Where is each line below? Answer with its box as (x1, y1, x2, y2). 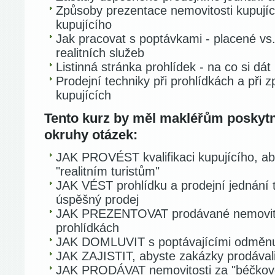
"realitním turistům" (56, 165, 160, 178)
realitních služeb (56, 46, 144, 60)
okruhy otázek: (44, 127, 137, 142)
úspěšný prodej (56, 193, 139, 206)
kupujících (56, 88, 111, 102)
